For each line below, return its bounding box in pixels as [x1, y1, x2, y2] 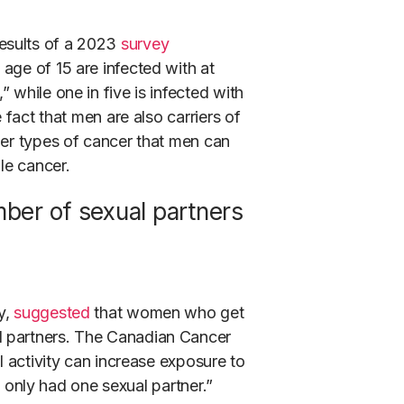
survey [120, 34, 170, 54]
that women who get [89, 303, 244, 323]
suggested [14, 303, 90, 323]
